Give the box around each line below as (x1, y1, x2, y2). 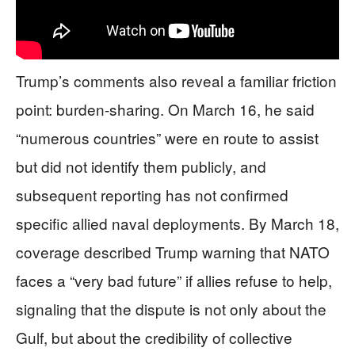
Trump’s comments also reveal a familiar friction (16, 70, 337, 91)
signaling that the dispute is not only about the (16, 298, 326, 319)
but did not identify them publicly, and (16, 155, 266, 177)
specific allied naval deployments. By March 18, (16, 212, 339, 234)
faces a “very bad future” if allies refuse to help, (16, 269, 332, 291)
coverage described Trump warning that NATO (16, 241, 330, 262)
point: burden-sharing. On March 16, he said (16, 98, 315, 120)
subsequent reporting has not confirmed (16, 184, 288, 205)
